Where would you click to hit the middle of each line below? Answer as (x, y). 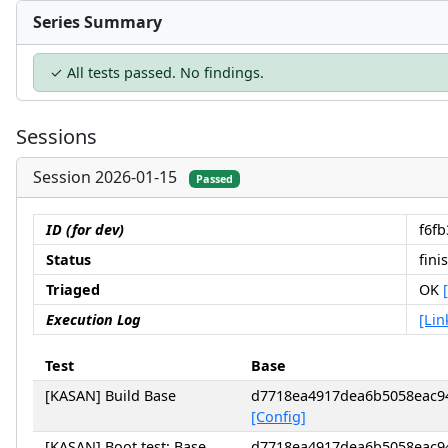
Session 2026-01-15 (105, 177)
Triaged (73, 290)
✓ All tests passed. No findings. (157, 73)
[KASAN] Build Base (110, 396)
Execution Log (93, 320)
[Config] (278, 417)
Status (68, 260)
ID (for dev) (85, 230)
